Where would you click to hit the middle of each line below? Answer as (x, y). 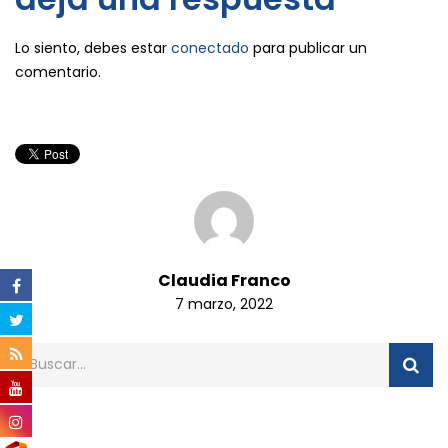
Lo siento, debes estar (93, 48)
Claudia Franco (224, 280)
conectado (210, 48)
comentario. (58, 72)
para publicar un (308, 48)
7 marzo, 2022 (224, 303)
